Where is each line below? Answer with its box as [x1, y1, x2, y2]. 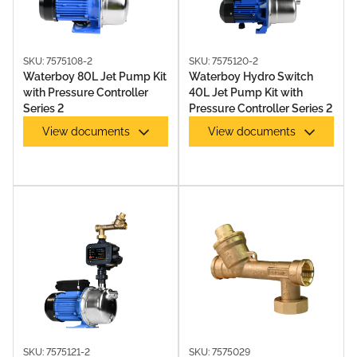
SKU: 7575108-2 [23, 56, 92, 67]
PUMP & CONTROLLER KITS [38, 233, 207, 257]
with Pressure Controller [23, 86, 148, 99]
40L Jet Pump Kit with [189, 86, 303, 99]
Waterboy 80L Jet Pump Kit [23, 70, 167, 83]
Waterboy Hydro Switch [189, 70, 313, 83]
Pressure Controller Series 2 [189, 102, 332, 115]
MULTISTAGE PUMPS [30, 10, 157, 33]
